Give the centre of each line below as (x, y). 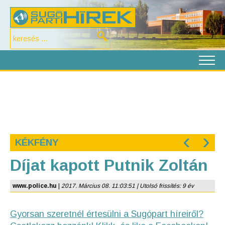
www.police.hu (35, 186)
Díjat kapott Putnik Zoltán (109, 165)
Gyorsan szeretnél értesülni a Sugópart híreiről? (107, 214)
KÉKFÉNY (37, 142)
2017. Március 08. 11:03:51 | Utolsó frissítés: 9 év (128, 186)
